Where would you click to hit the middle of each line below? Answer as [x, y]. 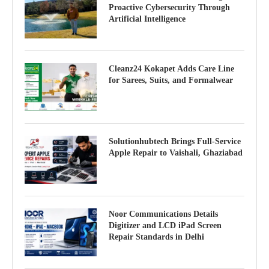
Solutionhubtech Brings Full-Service [175, 141]
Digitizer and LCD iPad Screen [165, 225]
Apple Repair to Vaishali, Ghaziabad [176, 153]
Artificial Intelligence [147, 19]
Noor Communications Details [163, 214]
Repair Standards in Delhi [156, 237]
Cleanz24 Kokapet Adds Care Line [171, 68]
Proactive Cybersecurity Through [169, 7]
